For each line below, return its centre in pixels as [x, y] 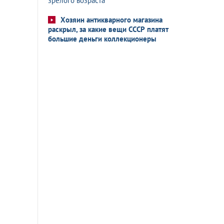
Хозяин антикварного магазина [111, 20]
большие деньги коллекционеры [102, 39]
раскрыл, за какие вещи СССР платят [108, 29]
